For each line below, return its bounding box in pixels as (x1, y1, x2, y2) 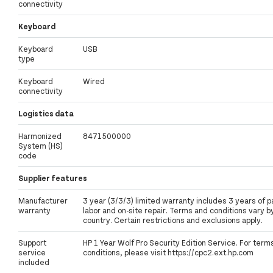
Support (18, 238, 46, 248)
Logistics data (18, 108, 74, 119)
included (18, 257, 49, 268)
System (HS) (18, 141, 63, 151)
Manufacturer (18, 196, 68, 206)
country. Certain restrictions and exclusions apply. (83, 215, 263, 225)
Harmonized (18, 131, 62, 141)
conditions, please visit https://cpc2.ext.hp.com (83, 247, 253, 258)
